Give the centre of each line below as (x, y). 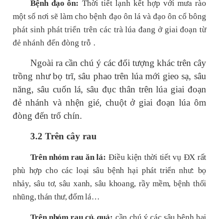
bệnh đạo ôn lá (116, 17)
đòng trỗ (76, 43)
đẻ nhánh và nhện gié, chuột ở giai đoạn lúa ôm (109, 103)
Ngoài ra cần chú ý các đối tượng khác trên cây (118, 63)
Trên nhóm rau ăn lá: (68, 157)
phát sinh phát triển (47, 30)
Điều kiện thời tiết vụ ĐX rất (157, 157)
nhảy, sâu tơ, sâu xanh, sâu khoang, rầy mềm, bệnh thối (109, 184)
